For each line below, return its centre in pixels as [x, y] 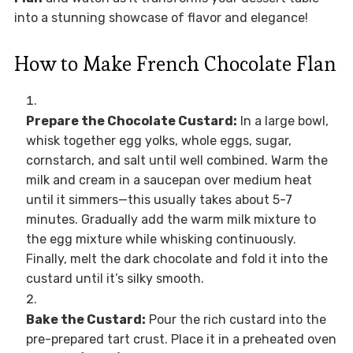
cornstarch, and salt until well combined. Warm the [176, 161]
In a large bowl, [282, 121]
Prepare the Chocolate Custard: [131, 121]
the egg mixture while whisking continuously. [161, 240]
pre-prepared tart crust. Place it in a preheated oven [181, 340]
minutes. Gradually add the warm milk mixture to [171, 220]
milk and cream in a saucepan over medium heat [169, 180]
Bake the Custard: [85, 320]
